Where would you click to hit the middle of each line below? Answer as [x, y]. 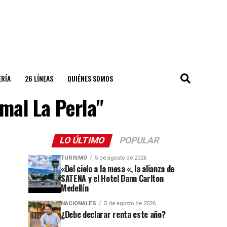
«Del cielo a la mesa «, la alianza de [118, 169]
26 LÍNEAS [39, 78]
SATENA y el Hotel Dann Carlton [112, 178]
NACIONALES [79, 203]
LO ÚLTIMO [82, 140]
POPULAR [139, 140]
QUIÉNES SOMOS [90, 78]
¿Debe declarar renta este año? [113, 214]
